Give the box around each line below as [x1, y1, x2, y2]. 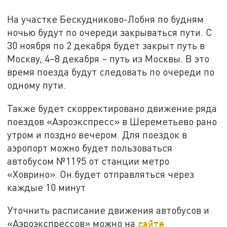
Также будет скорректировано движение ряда [7, 102, 217, 114]
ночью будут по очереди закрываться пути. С [7, 26, 213, 38]
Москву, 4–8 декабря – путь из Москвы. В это [7, 52, 210, 64]
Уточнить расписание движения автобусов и [7, 204, 210, 216]
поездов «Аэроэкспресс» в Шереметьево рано [7, 115, 217, 127]
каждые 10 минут [7, 181, 86, 193]
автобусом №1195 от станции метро [7, 155, 170, 167]
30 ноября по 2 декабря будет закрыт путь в [7, 39, 205, 51]
